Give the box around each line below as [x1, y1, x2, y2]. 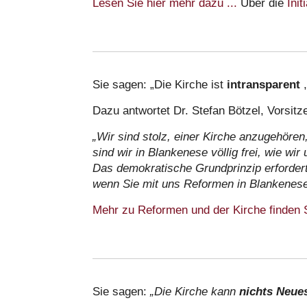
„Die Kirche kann [150, 284, 239, 298]
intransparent [227, 77, 304, 91]
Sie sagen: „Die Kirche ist [93, 77, 227, 91]
